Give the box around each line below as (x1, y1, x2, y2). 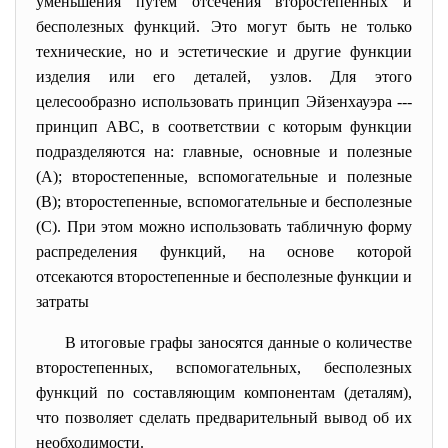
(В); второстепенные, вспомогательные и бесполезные (36, 193, 412, 210)
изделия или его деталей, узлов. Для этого (36, 68, 412, 85)
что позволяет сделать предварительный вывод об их (36, 409, 412, 426)
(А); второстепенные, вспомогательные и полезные (36, 168, 412, 185)
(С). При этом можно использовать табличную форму (36, 218, 412, 235)
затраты (36, 293, 89, 310)
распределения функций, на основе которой (36, 243, 412, 260)
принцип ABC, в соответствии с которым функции (36, 118, 412, 135)
